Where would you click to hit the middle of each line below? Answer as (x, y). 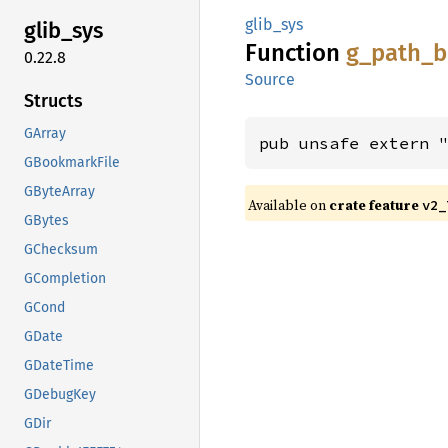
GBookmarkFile (72, 162)
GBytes (46, 220)
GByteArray (59, 191)
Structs (53, 100)
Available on (288, 205)
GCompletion (65, 278)
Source (270, 79)
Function (295, 53)
